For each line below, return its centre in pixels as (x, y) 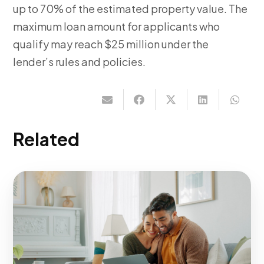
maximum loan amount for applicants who (117, 27)
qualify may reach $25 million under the (111, 44)
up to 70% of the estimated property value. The (131, 9)
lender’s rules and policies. (80, 62)
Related (47, 139)
